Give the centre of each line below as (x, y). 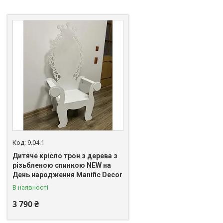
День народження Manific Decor (67, 174)
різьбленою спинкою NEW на (62, 165)
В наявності (30, 187)
